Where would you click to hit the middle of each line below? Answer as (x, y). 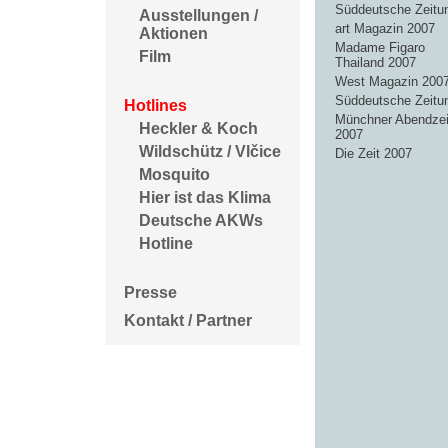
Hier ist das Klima (205, 198)
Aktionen (173, 34)
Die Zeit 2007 (373, 153)
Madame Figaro (380, 47)
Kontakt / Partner (188, 321)
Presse (150, 293)
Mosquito (174, 175)
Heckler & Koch (198, 129)
